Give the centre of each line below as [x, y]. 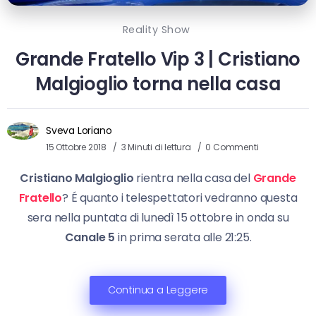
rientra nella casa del [193, 178]
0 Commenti [232, 147]
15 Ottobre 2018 [77, 147]
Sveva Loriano [79, 130]
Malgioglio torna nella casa [158, 84]
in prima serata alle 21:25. [183, 237]
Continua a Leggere [158, 290]
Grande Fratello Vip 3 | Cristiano [158, 59]
